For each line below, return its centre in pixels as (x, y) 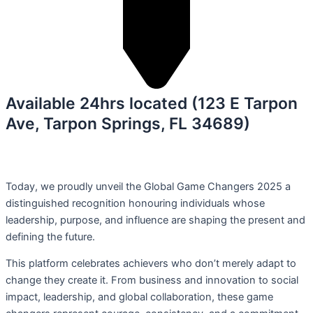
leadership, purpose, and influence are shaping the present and (155, 220)
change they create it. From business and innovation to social (152, 281)
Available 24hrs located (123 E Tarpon (152, 104)
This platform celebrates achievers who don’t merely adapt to (151, 264)
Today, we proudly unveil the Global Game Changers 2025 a (148, 186)
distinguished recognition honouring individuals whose (135, 203)
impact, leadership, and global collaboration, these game (139, 297)
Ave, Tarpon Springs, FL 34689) (128, 124)
